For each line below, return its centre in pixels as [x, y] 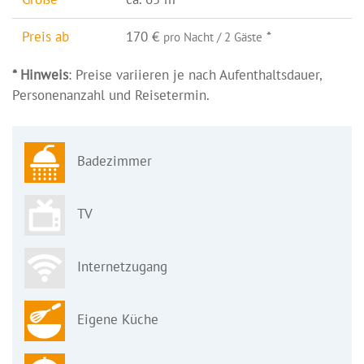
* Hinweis [40, 75]
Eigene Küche [118, 320]
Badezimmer [115, 161]
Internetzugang [122, 267]
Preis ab [45, 37]
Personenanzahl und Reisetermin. [111, 95]
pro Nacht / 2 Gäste [213, 37]
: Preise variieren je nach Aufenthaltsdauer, [195, 75]
